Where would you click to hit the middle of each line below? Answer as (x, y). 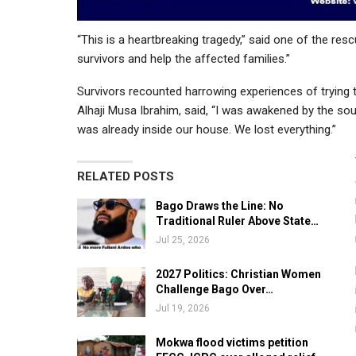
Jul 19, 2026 (183, 308)
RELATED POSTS (126, 176)
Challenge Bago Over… (215, 289)
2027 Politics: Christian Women (238, 274)
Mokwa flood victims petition (232, 342)
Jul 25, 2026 (183, 240)
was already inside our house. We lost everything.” (207, 129)
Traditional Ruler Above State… (237, 221)
